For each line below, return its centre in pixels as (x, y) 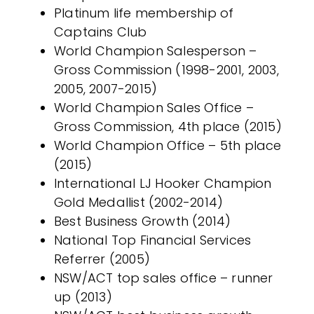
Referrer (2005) (102, 259)
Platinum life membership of (144, 13)
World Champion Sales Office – (154, 108)
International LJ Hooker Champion (163, 183)
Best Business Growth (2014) (143, 221)
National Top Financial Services (153, 240)
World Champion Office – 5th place (168, 145)
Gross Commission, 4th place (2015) (168, 127)
